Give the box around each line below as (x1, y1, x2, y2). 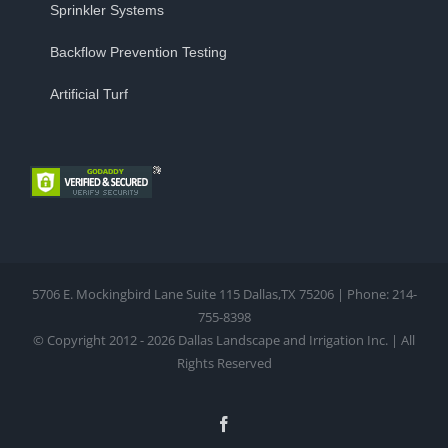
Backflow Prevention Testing (50, 43, 227, 60)
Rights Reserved (176, 353, 272, 372)
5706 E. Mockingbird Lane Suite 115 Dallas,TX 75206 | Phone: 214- (31, 284, 417, 303)
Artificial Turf (50, 85, 128, 102)
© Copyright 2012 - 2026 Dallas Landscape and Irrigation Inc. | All (33, 330, 415, 349)
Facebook (231, 414, 293, 431)
